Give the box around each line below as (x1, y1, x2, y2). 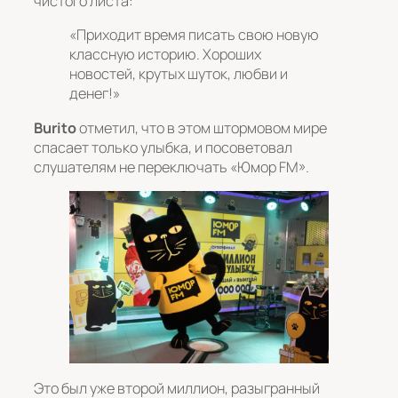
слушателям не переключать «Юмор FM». (34, 156, 309, 177)
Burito (34, 117, 76, 138)
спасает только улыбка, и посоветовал (34, 137, 292, 157)
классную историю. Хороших (69, 44, 261, 65)
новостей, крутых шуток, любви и (69, 64, 288, 84)
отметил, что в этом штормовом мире (76, 117, 327, 138)
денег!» (69, 84, 120, 104)
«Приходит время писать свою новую (69, 25, 319, 45)
